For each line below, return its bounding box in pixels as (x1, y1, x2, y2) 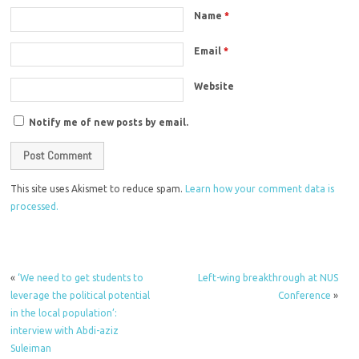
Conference (277, 290, 331, 301)
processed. (10, 201, 59, 212)
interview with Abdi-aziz (10, 325, 119, 337)
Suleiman (10, 343, 52, 354)
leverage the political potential (10, 290, 151, 301)
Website (194, 80, 235, 91)
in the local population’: (10, 308, 118, 319)
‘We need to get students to (18, 272, 144, 284)
